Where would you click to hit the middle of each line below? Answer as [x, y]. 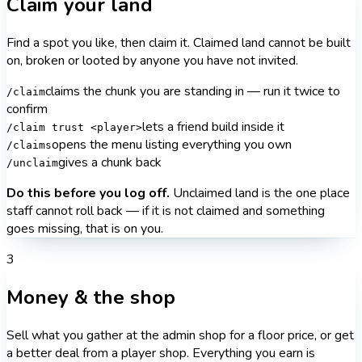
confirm [27, 109]
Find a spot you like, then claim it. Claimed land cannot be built [179, 43]
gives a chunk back [110, 163]
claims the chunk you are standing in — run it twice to [193, 92]
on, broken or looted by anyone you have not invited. [152, 61]
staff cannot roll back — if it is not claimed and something [166, 211]
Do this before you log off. [90, 194]
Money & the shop [91, 298]
